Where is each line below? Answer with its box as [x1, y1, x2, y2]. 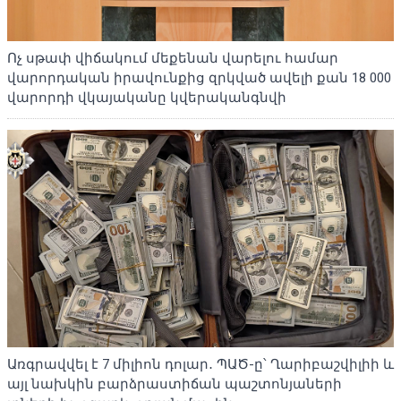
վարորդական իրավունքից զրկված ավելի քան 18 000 [7, 70, 391, 87]
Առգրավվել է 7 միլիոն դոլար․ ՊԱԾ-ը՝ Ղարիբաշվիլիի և [7, 356, 394, 373]
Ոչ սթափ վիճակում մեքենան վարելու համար [7, 50, 338, 67]
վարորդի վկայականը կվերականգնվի [7, 90, 286, 107]
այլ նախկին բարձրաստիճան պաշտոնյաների [7, 376, 342, 393]
